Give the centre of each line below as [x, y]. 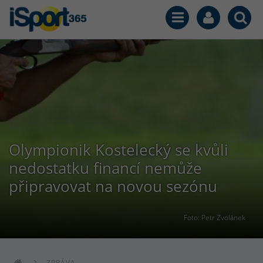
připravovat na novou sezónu [113, 186]
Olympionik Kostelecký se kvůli [119, 150]
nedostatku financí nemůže [105, 168]
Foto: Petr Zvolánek [215, 217]
